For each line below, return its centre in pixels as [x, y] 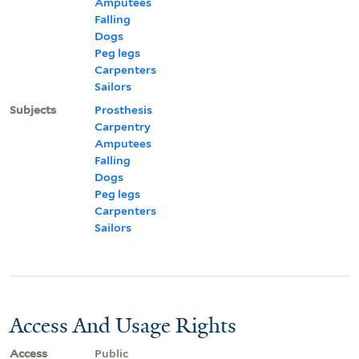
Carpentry [123, 126]
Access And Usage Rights [123, 325]
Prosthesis [123, 109]
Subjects [33, 109]
